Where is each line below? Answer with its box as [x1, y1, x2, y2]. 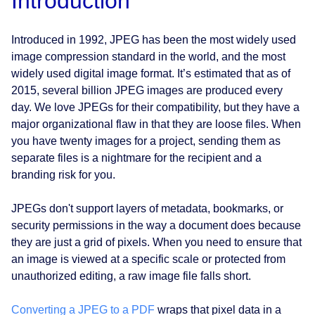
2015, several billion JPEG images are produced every [11, 84, 283, 97]
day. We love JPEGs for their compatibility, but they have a [11, 101, 300, 114]
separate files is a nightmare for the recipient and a [11, 152, 262, 165]
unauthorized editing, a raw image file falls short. [11, 270, 251, 283]
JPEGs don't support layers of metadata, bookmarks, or [11, 202, 283, 215]
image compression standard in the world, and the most [11, 51, 285, 63]
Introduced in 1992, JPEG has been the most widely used [11, 34, 296, 46]
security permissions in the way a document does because [11, 219, 301, 232]
